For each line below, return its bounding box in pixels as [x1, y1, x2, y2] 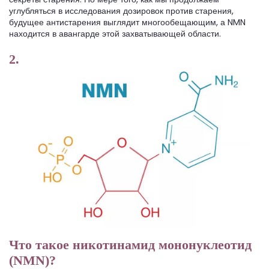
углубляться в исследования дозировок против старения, [9, 5, 234, 17]
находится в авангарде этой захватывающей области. [9, 28, 221, 40]
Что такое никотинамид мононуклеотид [9, 237, 252, 253]
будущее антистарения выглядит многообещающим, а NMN [9, 16, 246, 29]
